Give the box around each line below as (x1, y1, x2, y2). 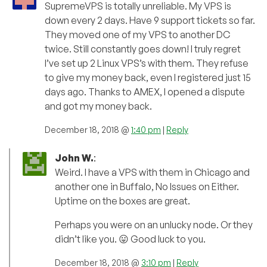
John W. (55, 152, 94, 164)
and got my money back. (45, 100, 152, 113)
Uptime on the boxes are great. (55, 195, 190, 207)
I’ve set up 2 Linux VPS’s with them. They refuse (45, 57, 249, 70)
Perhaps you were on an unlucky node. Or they (55, 219, 253, 231)
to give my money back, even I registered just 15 (45, 72, 251, 84)
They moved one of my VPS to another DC (45, 29, 230, 41)
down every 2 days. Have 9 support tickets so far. (45, 14, 255, 27)
